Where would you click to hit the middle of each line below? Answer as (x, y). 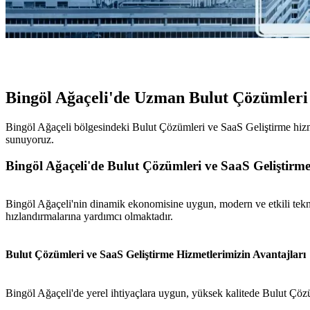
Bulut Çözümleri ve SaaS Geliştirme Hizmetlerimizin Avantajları (156, 255)
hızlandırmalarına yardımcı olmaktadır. (89, 217)
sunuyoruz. (30, 139)
